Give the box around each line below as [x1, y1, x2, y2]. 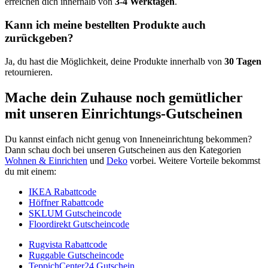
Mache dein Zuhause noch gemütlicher [5, 89, 243, 105]
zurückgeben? [5, 32, 74, 45]
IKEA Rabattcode [29, 186, 96, 197]
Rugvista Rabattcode [29, 239, 107, 249]
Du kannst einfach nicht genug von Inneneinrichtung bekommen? [5, 133, 252, 144]
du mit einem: [5, 166, 56, 176]
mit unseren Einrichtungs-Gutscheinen [5, 105, 242, 121]
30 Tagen [224, 56, 261, 66]
